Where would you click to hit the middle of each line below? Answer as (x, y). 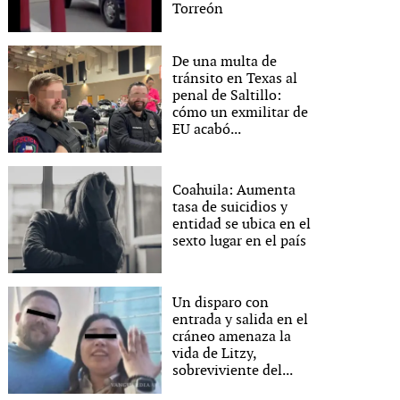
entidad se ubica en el (242, 225)
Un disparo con (221, 303)
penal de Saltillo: (227, 96)
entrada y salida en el (241, 320)
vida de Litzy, (215, 354)
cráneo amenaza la (232, 337)
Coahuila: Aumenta (234, 191)
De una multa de (225, 62)
